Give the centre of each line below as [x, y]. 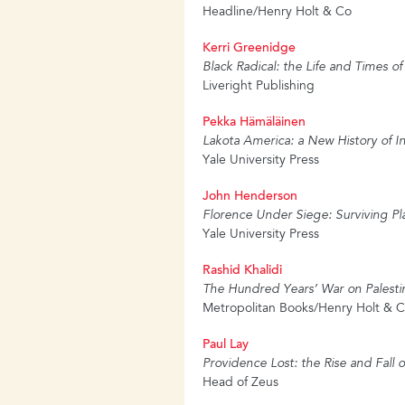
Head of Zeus [241, 384]
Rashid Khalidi [243, 272]
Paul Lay [226, 346]
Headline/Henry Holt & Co [278, 13]
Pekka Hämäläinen [254, 123]
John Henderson [250, 198]
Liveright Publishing [259, 87]
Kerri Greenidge [250, 49]
